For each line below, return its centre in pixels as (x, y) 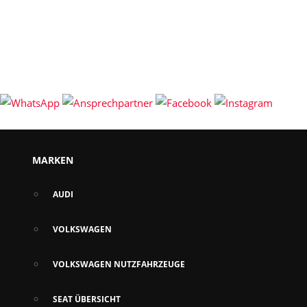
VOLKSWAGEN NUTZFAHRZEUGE (119, 264)
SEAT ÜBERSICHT (87, 299)
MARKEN (53, 160)
